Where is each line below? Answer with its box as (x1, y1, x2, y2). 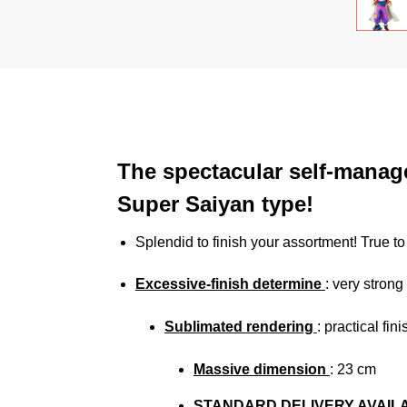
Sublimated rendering (164, 319, 317, 335)
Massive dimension (193, 361, 330, 377)
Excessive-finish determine (134, 276, 325, 293)
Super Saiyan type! (116, 191, 313, 216)
